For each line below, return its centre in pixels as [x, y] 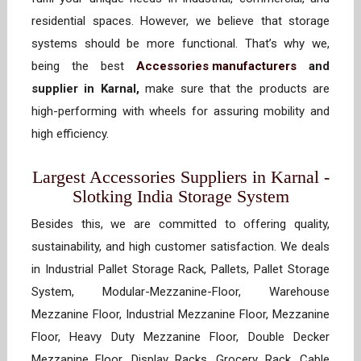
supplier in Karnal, [85, 89]
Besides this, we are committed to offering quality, [180, 224]
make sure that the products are [234, 89]
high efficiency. [73, 134]
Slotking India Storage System [180, 197]
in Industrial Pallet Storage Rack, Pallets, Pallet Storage [180, 270]
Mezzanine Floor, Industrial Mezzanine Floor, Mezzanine [180, 315]
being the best [84, 66]
